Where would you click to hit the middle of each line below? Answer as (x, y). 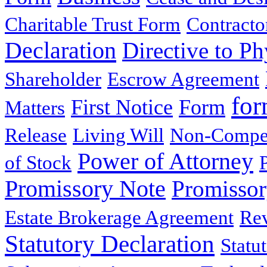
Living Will (118, 136)
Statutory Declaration (110, 244)
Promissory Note (85, 189)
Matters (35, 108)
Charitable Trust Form (93, 25)
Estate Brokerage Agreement (119, 218)
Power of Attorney (165, 162)
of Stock (38, 163)
